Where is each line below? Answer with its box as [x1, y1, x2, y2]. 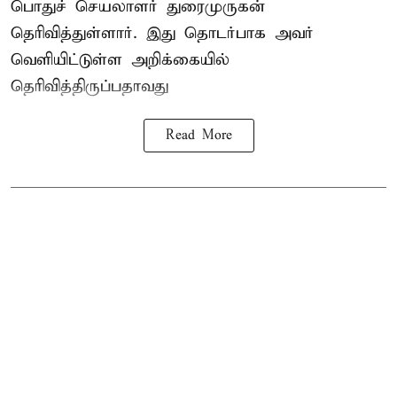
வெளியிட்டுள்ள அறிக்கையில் [11, 49, 230, 70]
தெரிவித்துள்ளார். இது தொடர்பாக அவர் [11, 22, 314, 43]
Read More [165, 127, 232, 144]
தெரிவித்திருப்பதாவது [11, 75, 168, 97]
